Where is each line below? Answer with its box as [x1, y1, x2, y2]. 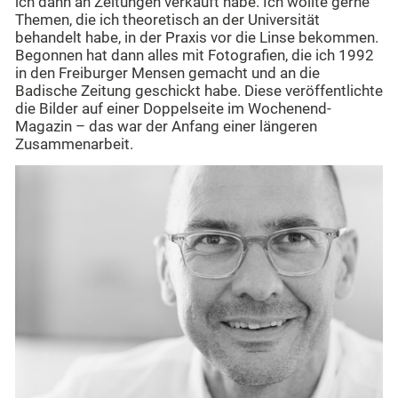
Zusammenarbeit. [15, 136, 133, 154]
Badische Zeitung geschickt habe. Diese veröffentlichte [15, 83, 383, 100]
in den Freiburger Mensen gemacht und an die [15, 65, 320, 83]
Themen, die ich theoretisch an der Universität [15, 12, 320, 29]
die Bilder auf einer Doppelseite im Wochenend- [15, 100, 331, 118]
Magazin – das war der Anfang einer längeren [15, 118, 317, 136]
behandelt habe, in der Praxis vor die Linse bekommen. [15, 29, 378, 47]
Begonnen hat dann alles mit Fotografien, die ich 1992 [15, 47, 374, 65]
